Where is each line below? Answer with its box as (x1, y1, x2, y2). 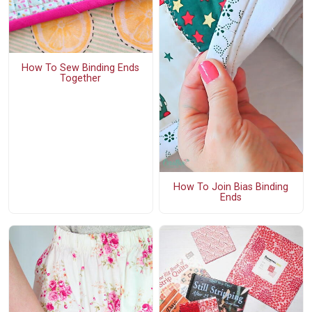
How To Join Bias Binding (173, 181, 289, 194)
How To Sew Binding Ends (22, 62, 140, 75)
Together (60, 72, 102, 85)
